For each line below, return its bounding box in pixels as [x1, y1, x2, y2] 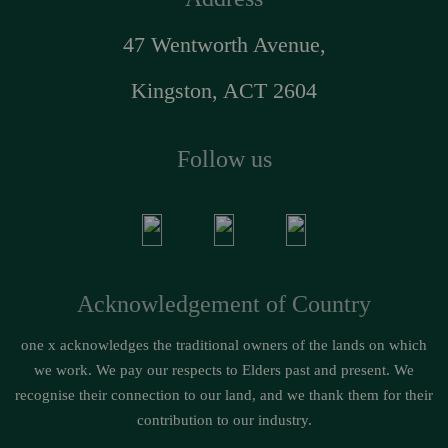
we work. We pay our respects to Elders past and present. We [34, 362, 414, 378]
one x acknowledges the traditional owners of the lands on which [21, 337, 427, 353]
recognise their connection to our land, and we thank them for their [15, 387, 433, 403]
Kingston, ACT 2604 [131, 78, 317, 103]
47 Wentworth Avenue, [122, 32, 326, 57]
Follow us [176, 146, 272, 172]
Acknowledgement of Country [77, 291, 371, 317]
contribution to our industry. [136, 412, 312, 428]
